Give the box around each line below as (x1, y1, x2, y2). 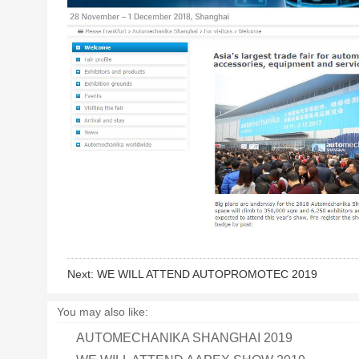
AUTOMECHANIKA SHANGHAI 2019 (76, 330, 293, 345)
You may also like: (57, 305, 149, 318)
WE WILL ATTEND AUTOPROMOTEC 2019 (96, 267, 317, 280)
